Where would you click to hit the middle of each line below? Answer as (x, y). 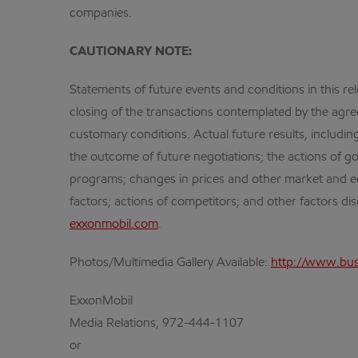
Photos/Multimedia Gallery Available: (170, 263)
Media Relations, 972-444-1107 (157, 324)
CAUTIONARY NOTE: (131, 52)
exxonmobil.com (114, 225)
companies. (101, 14)
